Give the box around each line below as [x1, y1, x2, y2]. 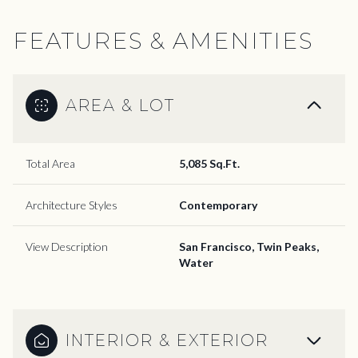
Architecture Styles [26, 197, 117, 212]
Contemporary [179, 197, 257, 212]
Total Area [26, 156, 75, 170]
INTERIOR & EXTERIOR [66, 330, 268, 350]
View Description [26, 239, 108, 253]
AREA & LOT [66, 95, 175, 115]
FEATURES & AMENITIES [13, 26, 313, 54]
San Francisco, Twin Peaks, [179, 239, 319, 253]
